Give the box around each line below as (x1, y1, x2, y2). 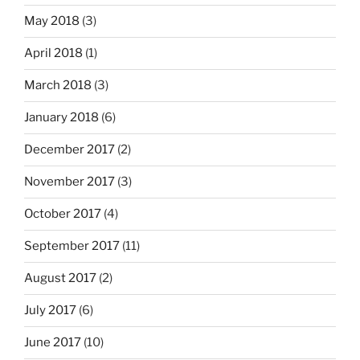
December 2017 (24, 142, 115, 157)
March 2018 (24, 78, 92, 93)
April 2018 (24, 46, 83, 61)
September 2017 (24, 239, 120, 254)
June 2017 (24, 335, 81, 350)
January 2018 (24, 110, 99, 125)
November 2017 (24, 174, 115, 190)
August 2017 (24, 271, 96, 286)
